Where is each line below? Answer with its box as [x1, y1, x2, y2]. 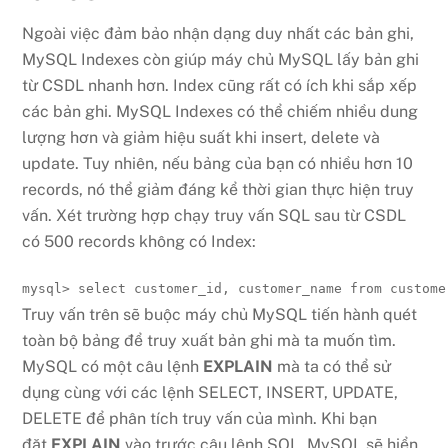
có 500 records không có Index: [22, 231, 257, 251]
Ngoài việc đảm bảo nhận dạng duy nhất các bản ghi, [22, 23, 415, 43]
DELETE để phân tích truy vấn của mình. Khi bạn [22, 408, 378, 428]
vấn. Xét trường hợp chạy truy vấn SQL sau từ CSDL [22, 205, 407, 225]
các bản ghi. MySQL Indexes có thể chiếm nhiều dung [22, 101, 419, 121]
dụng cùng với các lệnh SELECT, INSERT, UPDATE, [22, 382, 399, 402]
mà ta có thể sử [273, 356, 392, 376]
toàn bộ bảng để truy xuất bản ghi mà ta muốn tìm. [22, 330, 397, 350]
